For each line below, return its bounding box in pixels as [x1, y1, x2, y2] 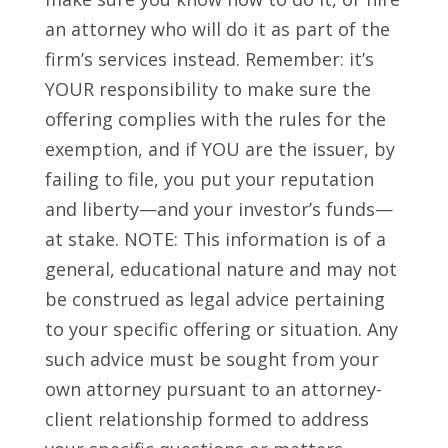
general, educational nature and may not [44, 257, 397, 282]
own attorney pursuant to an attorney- [44, 377, 382, 402]
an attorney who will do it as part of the [44, 17, 390, 42]
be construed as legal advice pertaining [44, 287, 385, 312]
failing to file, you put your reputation [44, 167, 374, 192]
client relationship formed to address [44, 407, 369, 432]
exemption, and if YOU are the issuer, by [44, 137, 395, 162]
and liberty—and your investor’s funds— [44, 197, 393, 222]
